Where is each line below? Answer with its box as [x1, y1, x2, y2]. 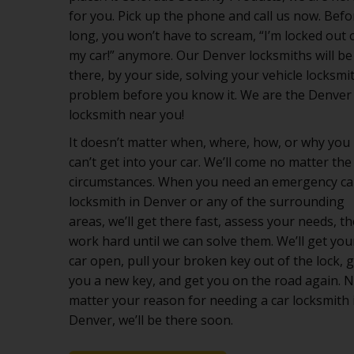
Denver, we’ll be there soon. [69, 311, 233, 329]
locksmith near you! [69, 106, 184, 123]
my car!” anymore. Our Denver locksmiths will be [69, 47, 352, 64]
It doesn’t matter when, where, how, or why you [69, 134, 350, 151]
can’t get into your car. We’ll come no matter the [69, 153, 352, 171]
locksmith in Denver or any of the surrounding [69, 193, 345, 210]
